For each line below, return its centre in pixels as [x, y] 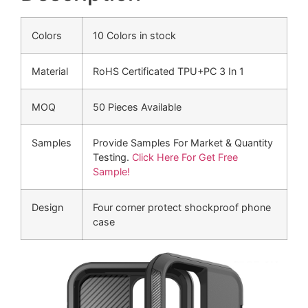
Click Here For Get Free [185, 157]
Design [47, 207]
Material [50, 71]
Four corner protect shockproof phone [182, 207]
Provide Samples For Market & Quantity [183, 142]
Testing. [112, 157]
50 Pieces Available [137, 107]
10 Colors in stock [134, 35]
